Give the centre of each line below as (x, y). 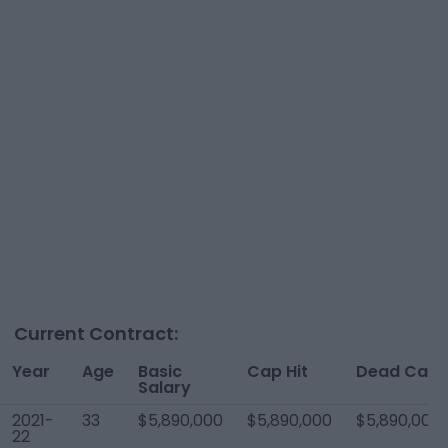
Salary (164, 387)
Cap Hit (277, 371)
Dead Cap (397, 371)
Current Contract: (96, 333)
